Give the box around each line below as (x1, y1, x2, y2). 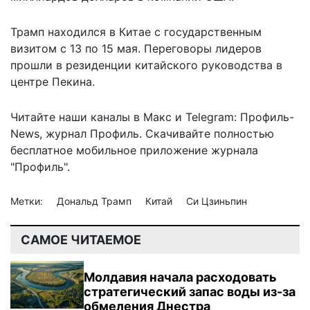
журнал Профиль (46, 126, 139, 140)
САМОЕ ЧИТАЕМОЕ (21, 232, 141, 247)
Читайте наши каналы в (10, 109, 143, 124)
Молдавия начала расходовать (84, 269, 277, 284)
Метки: (10, 194, 46, 207)
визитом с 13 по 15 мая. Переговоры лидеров (10, 41, 262, 55)
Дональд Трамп (57, 194, 134, 207)
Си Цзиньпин (186, 194, 247, 207)
